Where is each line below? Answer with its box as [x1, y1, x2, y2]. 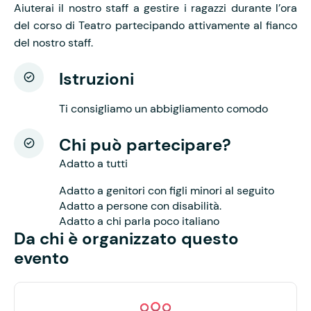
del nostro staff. [14, 35, 93, 50]
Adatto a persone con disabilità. [59, 198, 221, 213]
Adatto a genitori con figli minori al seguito [59, 183, 274, 198]
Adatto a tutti [59, 155, 128, 171]
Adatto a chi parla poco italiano [59, 213, 219, 228]
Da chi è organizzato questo [14, 227, 239, 249]
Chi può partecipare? [59, 133, 231, 155]
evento [14, 246, 69, 269]
